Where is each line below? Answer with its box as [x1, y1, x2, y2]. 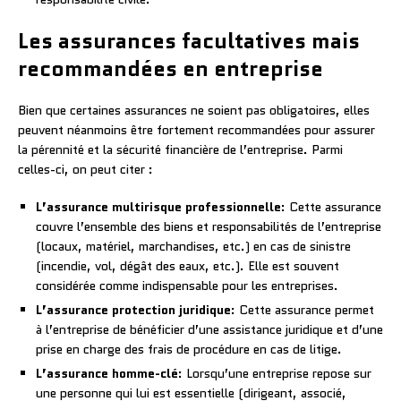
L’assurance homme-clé [36, 363, 178, 382]
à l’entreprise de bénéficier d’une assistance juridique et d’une [36, 320, 383, 338]
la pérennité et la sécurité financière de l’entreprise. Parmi [18, 140, 343, 158]
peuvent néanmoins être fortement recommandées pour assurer [18, 120, 375, 139]
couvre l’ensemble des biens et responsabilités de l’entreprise [36, 217, 381, 235]
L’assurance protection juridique [36, 300, 231, 319]
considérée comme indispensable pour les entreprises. [36, 276, 338, 294]
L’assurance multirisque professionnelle [36, 197, 281, 216]
